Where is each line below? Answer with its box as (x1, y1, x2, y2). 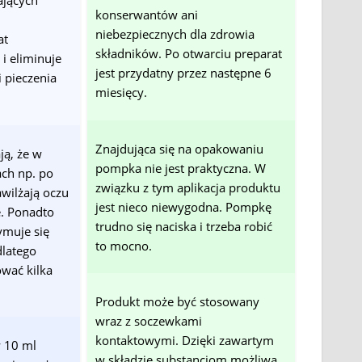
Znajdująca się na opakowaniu (95, 140, 264, 157)
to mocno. (95, 237, 153, 254)
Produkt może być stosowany (95, 293, 260, 310)
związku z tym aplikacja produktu (95, 179, 281, 196)
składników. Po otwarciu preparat (95, 45, 283, 62)
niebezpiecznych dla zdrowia (95, 26, 255, 43)
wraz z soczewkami (95, 313, 203, 330)
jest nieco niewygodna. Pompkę (95, 198, 272, 215)
